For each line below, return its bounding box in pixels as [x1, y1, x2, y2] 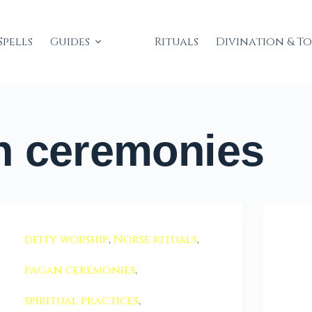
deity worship [24, 232, 109, 247]
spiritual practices [24, 293, 139, 309]
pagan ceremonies [24, 263, 136, 278]
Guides [49, 34, 90, 49]
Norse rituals [114, 232, 198, 247]
